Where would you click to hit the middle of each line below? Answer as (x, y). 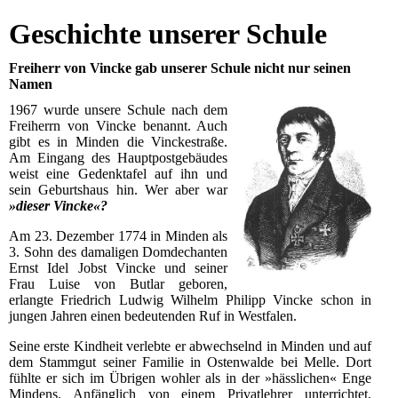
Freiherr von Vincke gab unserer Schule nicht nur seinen (180, 68)
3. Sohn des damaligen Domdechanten (119, 252)
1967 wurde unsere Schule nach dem (119, 110)
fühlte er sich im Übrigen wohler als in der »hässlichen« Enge (190, 378)
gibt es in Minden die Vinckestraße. (119, 142)
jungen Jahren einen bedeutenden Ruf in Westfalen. (153, 316)
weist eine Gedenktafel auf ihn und (119, 174)
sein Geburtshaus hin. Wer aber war (119, 190)
